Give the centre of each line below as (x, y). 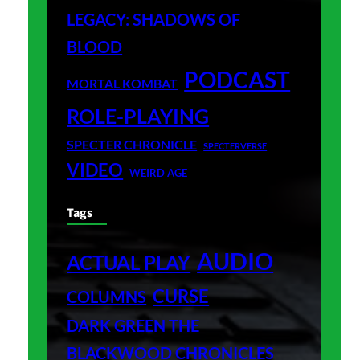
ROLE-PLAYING (138, 116)
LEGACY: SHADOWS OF (154, 19)
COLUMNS (107, 297)
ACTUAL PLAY (129, 262)
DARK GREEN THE (133, 325)
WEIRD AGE (159, 172)
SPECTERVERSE (235, 145)
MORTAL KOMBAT (123, 83)
